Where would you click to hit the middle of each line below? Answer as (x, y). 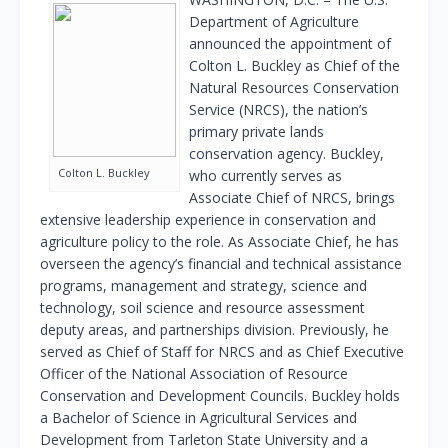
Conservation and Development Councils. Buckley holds (220, 396)
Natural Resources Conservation (294, 88)
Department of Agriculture (274, 22)
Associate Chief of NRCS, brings (292, 198)
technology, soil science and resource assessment (202, 308)
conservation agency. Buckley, (286, 154)
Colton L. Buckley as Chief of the (294, 66)
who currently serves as (265, 176)
